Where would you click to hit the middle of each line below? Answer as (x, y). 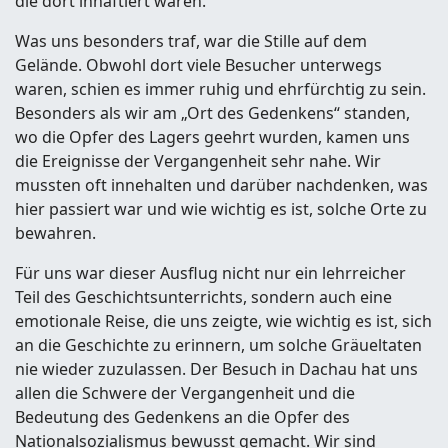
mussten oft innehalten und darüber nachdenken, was (221, 185)
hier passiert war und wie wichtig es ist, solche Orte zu (221, 209)
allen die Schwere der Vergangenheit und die (185, 393)
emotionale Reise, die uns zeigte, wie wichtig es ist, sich (223, 321)
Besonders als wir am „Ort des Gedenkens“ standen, (212, 113)
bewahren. (55, 233)
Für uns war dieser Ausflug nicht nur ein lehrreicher (210, 273)
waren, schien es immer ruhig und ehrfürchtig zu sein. (220, 89)
